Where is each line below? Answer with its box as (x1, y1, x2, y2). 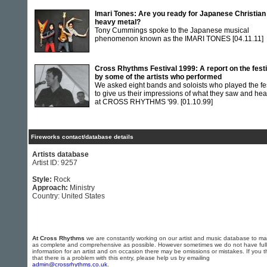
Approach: (32, 184, 70, 192)
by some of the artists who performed (95, 73, 222, 81)
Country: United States (32, 192, 105, 200)
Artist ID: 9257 (32, 159, 77, 167)
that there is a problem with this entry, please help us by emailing (32, 254, 210, 261)
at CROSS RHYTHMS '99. (95, 98, 181, 106)
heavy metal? (95, 18, 141, 26)
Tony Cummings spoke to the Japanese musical (95, 26, 249, 35)
